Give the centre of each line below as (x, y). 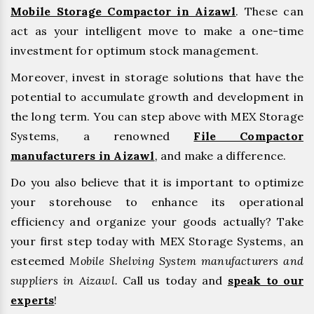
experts (33, 300)
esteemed (40, 260)
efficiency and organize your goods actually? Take (157, 221)
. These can (269, 11)
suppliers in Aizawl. (64, 280)
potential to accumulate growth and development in (157, 96)
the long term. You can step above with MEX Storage (157, 116)
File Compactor (248, 136)
